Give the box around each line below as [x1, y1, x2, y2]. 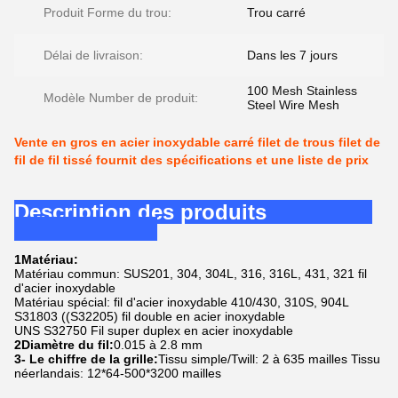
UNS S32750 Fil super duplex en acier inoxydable [14, 323, 293, 338]
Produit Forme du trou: [44, 5, 171, 20]
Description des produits [14, 200, 267, 224]
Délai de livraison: [44, 48, 143, 62]
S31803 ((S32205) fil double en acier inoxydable [14, 309, 285, 323]
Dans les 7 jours [247, 48, 338, 62]
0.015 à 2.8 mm [114, 338, 203, 352]
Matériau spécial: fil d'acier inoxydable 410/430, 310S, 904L [14, 295, 349, 309]
